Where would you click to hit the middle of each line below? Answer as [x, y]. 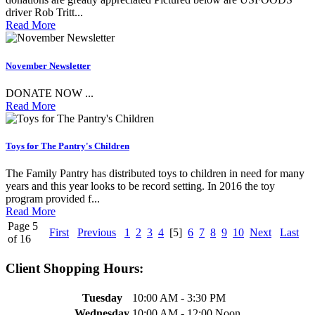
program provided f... [53, 199]
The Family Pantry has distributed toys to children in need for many [155, 174]
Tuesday [102, 297]
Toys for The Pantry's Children [67, 146]
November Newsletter [48, 65]
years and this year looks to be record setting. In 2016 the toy [140, 186]
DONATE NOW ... [50, 93]
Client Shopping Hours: [75, 268]
